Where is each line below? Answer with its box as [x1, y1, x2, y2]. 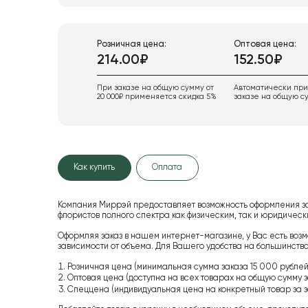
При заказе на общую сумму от [97, 83, 214, 92]
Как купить [74, 163, 115, 173]
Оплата [152, 163, 183, 173]
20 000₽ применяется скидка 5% [97, 92, 217, 101]
